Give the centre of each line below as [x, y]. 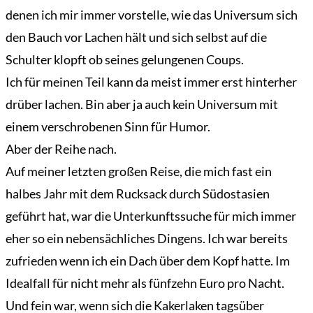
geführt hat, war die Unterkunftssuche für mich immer [151, 216]
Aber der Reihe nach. [61, 149]
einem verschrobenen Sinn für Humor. [108, 127]
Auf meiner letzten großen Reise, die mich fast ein [139, 172]
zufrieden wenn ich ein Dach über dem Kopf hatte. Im [148, 261]
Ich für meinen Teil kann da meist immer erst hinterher [151, 82]
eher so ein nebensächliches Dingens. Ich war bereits [147, 239]
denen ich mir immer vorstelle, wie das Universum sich [152, 15]
